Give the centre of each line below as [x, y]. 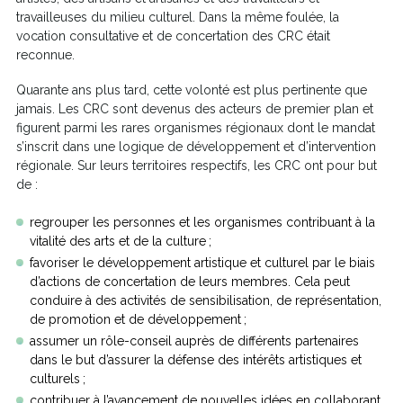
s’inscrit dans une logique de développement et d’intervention [196, 147]
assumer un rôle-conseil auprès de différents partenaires [194, 341]
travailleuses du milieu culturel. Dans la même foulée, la [178, 17]
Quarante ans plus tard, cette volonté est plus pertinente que [192, 90]
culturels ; [59, 379]
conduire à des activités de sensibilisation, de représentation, [206, 301]
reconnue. [45, 54]
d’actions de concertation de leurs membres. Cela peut [190, 282]
